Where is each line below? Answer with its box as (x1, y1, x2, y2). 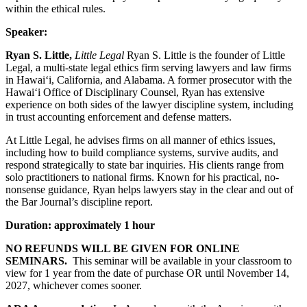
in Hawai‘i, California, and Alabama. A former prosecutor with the (5, 73, 292, 86)
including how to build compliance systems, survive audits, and (5, 146, 278, 158)
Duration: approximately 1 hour (5, 219, 155, 231)
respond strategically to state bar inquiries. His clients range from (5, 158, 284, 171)
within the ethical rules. (5, 2, 106, 14)
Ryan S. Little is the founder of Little (124, 49, 285, 61)
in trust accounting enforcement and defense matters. (5, 110, 232, 123)
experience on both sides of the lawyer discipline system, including (5, 98, 293, 110)
